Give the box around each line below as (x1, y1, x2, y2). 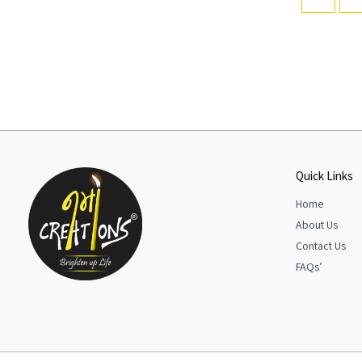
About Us (296, 217, 338, 232)
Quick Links (296, 167, 353, 183)
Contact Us (296, 238, 346, 253)
